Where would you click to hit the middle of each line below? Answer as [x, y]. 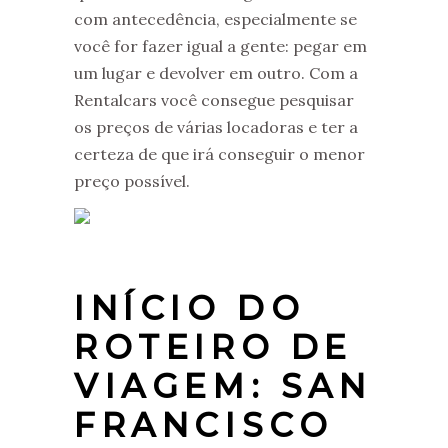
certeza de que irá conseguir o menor [219, 153]
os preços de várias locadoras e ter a [216, 126]
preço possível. [132, 180]
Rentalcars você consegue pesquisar [214, 99]
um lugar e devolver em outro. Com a [216, 72]
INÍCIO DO [190, 307]
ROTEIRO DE [214, 346]
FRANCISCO [204, 424]
